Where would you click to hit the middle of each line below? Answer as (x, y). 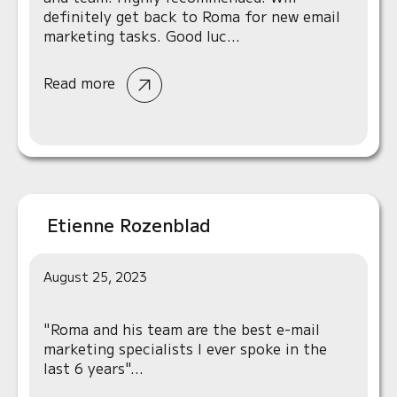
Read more (82, 83)
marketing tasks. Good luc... (142, 35)
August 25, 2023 (95, 276)
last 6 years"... (93, 368)
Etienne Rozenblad (129, 225)
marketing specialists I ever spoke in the (185, 348)
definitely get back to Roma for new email (192, 16)
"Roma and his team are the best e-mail (182, 329)
